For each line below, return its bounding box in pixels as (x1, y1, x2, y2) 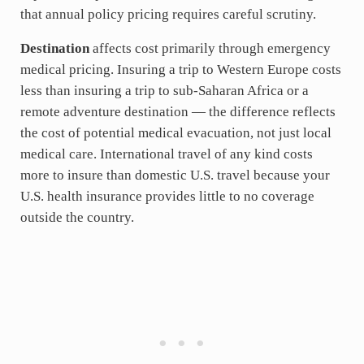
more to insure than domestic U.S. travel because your (19, 167, 330, 183)
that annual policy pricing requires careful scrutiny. (19, 6, 316, 22)
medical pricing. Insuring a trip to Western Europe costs (19, 61, 341, 77)
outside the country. (19, 209, 134, 225)
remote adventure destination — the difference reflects (19, 103, 336, 119)
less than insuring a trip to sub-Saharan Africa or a (19, 82, 309, 98)
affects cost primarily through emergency (89, 40, 331, 56)
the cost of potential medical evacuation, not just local (19, 124, 331, 141)
